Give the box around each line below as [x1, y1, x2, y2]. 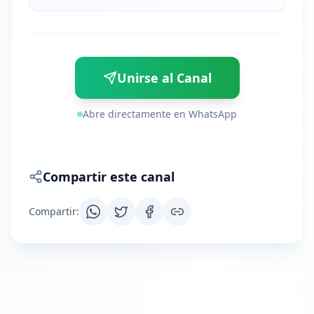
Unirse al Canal [116, 69, 212, 86]
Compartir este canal [43, 168, 175, 185]
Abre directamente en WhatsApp [83, 107, 237, 121]
